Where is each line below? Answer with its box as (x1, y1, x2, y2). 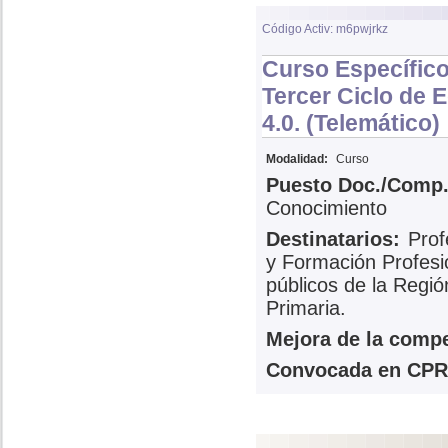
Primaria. (266, 297, 346, 319)
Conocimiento (266, 197, 387, 219)
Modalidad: (266, 152, 328, 166)
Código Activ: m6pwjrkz (262, 22, 388, 36)
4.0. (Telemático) (262, 110, 440, 136)
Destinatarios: (266, 228, 400, 250)
